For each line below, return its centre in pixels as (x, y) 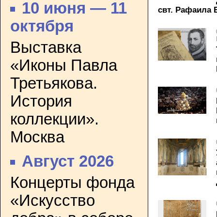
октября (42, 26)
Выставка (46, 47)
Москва (37, 137)
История (41, 101)
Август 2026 (68, 162)
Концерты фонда (72, 182)
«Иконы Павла (64, 65)
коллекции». (54, 119)
